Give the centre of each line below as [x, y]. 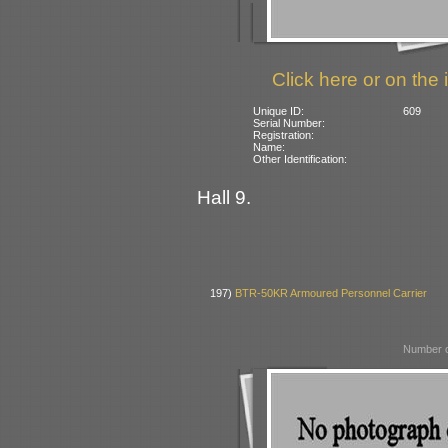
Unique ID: [279, 110]
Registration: [284, 134]
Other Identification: [300, 158]
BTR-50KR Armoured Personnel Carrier [331, 293]
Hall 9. [224, 197]
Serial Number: [289, 122]
